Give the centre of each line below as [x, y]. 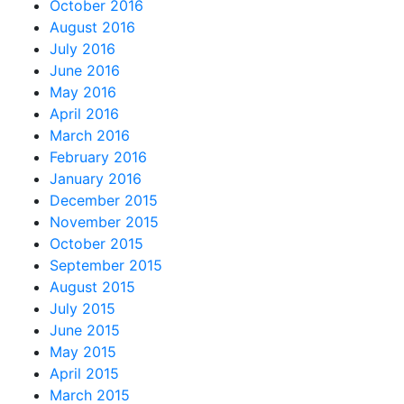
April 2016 [84, 113]
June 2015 [85, 330]
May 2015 [83, 351]
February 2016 [98, 156]
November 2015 [104, 221]
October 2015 [96, 243]
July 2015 [83, 308]
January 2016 [96, 178]
